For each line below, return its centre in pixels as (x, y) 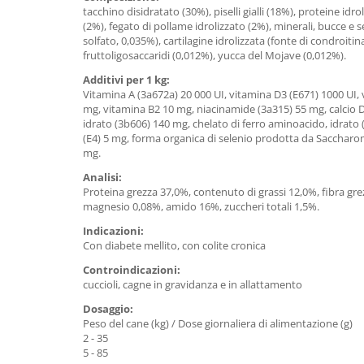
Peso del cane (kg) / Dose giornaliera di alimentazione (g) (218, 323)
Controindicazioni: (132, 270)
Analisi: (102, 177)
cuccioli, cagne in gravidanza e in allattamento (193, 284)
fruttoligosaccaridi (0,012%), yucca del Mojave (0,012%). (214, 55)
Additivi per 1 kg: (126, 80)
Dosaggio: (108, 309)
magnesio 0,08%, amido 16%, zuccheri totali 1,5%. (201, 206)
